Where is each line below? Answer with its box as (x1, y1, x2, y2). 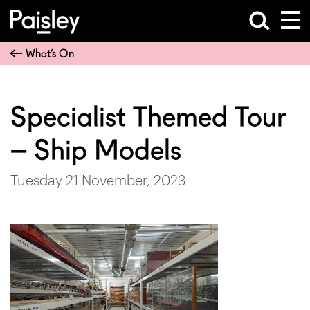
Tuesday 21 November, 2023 (10, 172, 185, 188)
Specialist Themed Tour (10, 100, 286, 134)
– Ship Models (10, 134, 181, 167)
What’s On (26, 46, 74, 60)
